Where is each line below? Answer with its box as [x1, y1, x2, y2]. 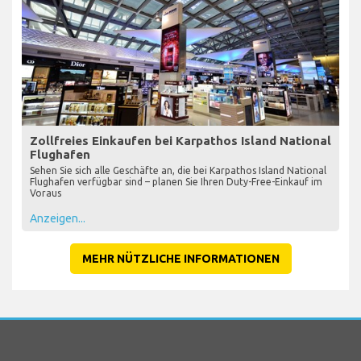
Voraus [30, 187, 61, 198]
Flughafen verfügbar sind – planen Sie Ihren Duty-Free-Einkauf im [30, 176, 322, 187]
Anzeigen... [30, 211, 85, 225]
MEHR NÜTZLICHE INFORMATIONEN [81, 251, 280, 265]
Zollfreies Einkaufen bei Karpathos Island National [30, 133, 331, 147]
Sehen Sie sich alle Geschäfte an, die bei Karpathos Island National [30, 164, 326, 176]
